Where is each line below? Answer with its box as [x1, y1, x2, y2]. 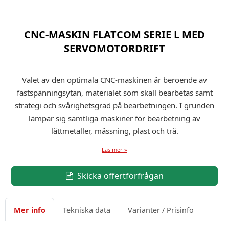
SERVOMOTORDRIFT [64, 41, 165, 55]
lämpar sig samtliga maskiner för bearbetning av [29, 113, 200, 123]
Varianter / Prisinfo [128, 204, 194, 215]
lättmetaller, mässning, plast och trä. [51, 126, 178, 136]
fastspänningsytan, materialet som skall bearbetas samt [16, 87, 213, 98]
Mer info [14, 204, 45, 215]
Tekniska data [63, 204, 110, 215]
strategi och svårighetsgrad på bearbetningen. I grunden [15, 100, 214, 110]
